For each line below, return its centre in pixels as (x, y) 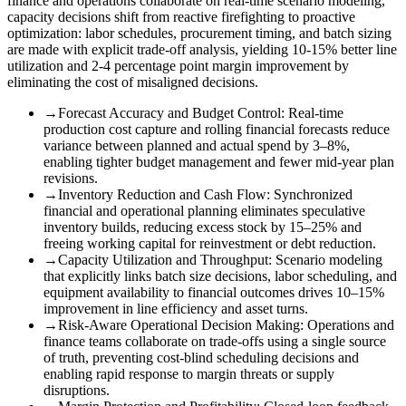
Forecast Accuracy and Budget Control (169, 112)
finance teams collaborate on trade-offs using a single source (215, 341)
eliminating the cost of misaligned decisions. (133, 82)
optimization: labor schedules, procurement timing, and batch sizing (199, 33)
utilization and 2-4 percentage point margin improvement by (178, 65)
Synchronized (313, 194)
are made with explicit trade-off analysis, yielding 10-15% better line (202, 49)
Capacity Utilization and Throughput (163, 259)
